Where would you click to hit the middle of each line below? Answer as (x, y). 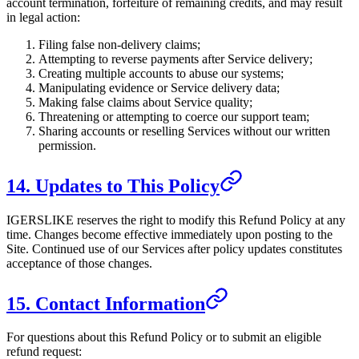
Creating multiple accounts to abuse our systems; (161, 74)
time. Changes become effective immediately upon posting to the (169, 234)
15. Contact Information (106, 303)
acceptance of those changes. (79, 263)
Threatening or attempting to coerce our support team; (174, 117)
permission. (67, 146)
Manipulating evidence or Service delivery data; (159, 88)
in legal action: (43, 18)
